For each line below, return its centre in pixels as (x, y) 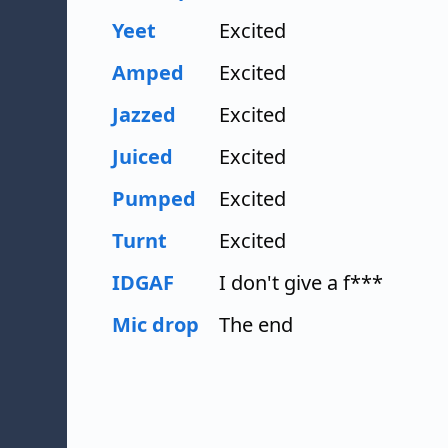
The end (256, 324)
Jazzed (144, 114)
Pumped (154, 198)
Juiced (142, 156)
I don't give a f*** (301, 282)
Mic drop (155, 324)
